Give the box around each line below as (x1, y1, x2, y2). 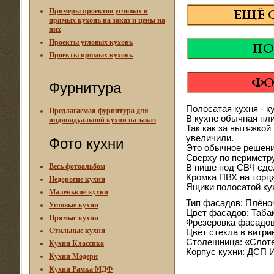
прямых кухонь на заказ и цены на (49, 16, 165, 24)
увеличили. (186, 133, 234, 143)
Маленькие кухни (49, 188, 108, 196)
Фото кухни (49, 135, 124, 152)
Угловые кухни (49, 201, 98, 209)
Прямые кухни (49, 213, 98, 222)
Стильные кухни (49, 226, 105, 235)
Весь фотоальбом (49, 162, 105, 171)
